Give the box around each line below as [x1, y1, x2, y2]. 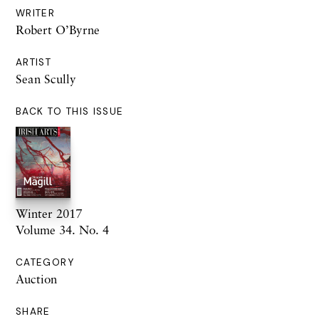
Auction [16, 271, 57, 287]
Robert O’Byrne [16, 22, 100, 38]
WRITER [16, 7, 56, 20]
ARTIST [16, 56, 52, 69]
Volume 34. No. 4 [16, 222, 109, 238]
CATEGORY [16, 256, 74, 269]
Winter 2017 [16, 206, 82, 221]
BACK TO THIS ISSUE [16, 105, 124, 118]
